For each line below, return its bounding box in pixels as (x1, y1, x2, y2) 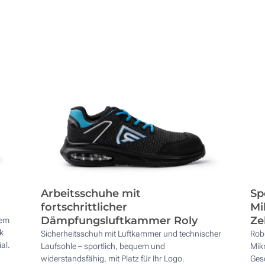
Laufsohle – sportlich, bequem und (41, 241, 166, 251)
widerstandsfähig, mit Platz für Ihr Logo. (41, 253, 185, 263)
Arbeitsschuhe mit (41, 186, 141, 200)
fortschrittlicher (41, 200, 128, 214)
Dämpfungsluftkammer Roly (41, 214, 198, 227)
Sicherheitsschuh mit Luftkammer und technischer (41, 228, 222, 238)
